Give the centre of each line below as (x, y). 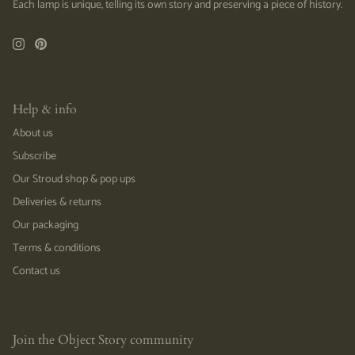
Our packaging (46, 225)
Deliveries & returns (57, 202)
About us (33, 133)
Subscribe (34, 156)
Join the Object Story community (103, 340)
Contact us (36, 271)
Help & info (45, 109)
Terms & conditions (57, 248)
